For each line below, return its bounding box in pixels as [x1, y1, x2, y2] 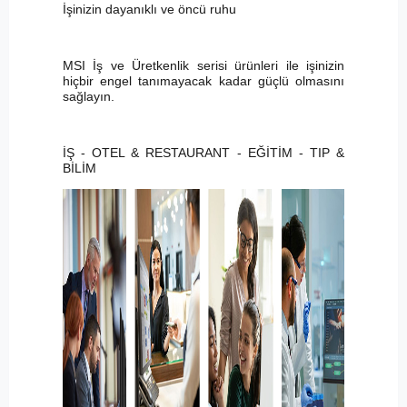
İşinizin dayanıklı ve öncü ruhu [62, 2, 236, 17]
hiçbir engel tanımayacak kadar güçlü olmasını [62, 74, 345, 89]
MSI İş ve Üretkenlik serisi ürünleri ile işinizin [62, 58, 345, 74]
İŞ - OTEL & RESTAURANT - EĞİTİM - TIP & [62, 145, 345, 161]
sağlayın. [62, 89, 114, 104]
